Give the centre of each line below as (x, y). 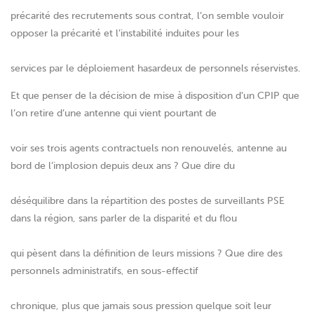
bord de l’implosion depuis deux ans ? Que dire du (123, 166)
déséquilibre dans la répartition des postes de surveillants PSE (148, 201)
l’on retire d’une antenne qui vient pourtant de (114, 114)
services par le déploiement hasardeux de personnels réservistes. (156, 69)
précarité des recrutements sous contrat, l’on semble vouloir (147, 16)
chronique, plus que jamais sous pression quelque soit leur (141, 306)
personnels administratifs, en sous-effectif (104, 271)
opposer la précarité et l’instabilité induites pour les (125, 34)
